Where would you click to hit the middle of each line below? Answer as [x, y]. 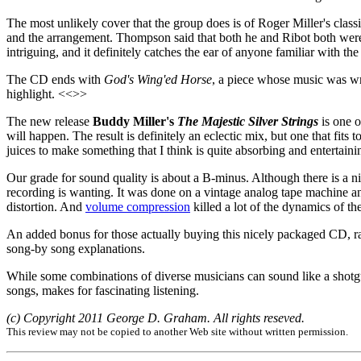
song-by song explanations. [76, 248]
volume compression [138, 206]
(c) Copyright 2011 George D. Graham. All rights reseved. [156, 317]
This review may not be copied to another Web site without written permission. [177, 331]
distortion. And [46, 206]
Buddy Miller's [135, 121]
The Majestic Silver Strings [248, 121]
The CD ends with [55, 79]
